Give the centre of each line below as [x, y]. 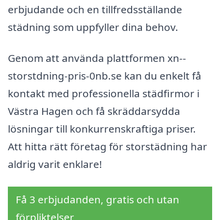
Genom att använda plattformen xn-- [97, 58]
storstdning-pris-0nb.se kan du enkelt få [105, 76]
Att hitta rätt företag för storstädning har [108, 147]
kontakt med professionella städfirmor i [104, 94]
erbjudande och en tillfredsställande [95, 9]
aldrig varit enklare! [55, 164]
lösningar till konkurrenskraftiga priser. [102, 129]
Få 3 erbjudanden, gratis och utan [97, 200]
